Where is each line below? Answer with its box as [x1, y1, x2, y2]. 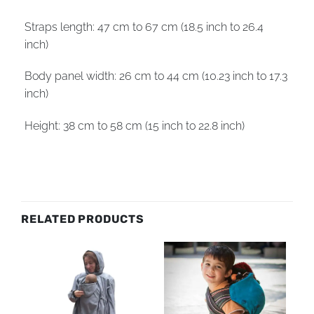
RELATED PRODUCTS [21, 212, 144, 226]
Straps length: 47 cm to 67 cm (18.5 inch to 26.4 [25, 20, 264, 34]
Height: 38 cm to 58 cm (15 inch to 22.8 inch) [25, 119, 245, 133]
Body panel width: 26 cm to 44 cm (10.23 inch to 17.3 [25, 69, 287, 83]
